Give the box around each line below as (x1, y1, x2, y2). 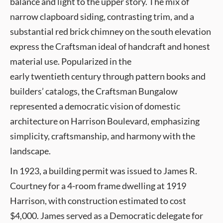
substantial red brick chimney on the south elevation (10, 26, 211, 37)
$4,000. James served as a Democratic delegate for (10, 210, 203, 221)
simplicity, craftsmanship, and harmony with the (10, 130, 195, 141)
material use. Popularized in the (10, 56, 131, 67)
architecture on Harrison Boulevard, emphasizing (10, 115, 200, 126)
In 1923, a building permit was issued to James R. (10, 165, 197, 176)
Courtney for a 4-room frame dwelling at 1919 (10, 180, 186, 191)
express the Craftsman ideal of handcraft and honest (10, 41, 210, 52)
